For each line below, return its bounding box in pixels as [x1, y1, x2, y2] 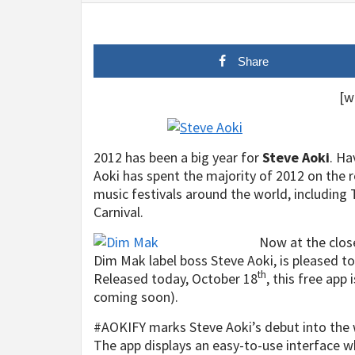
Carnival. [94, 203, 143, 221]
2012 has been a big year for [94, 148, 262, 166]
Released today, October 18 [94, 269, 258, 288]
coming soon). [94, 288, 178, 306]
